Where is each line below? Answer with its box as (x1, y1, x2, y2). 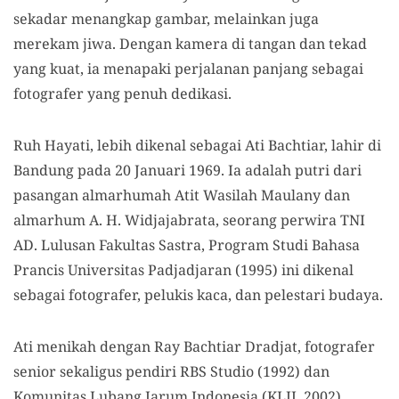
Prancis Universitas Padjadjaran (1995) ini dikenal (13, 259, 354, 280)
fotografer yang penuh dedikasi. (13, 83, 232, 103)
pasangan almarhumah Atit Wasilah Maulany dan (13, 184, 350, 205)
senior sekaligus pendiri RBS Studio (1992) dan (13, 361, 330, 381)
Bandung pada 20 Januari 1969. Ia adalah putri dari (13, 159, 362, 180)
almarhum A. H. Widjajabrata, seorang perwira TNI (13, 209, 365, 230)
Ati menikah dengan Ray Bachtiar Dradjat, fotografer (13, 336, 375, 356)
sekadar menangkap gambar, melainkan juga (13, 8, 319, 28)
